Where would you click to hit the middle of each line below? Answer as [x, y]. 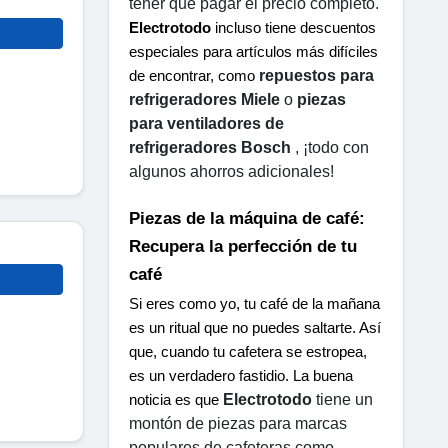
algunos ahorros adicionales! [231, 171]
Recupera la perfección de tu [243, 246]
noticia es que [176, 399]
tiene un [342, 399]
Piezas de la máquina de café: [247, 218]
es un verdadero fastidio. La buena [241, 375]
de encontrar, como [194, 75]
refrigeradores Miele [204, 99]
